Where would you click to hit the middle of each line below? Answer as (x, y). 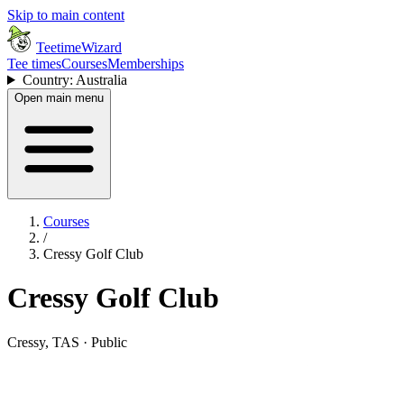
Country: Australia (74, 80)
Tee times (34, 64)
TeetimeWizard (79, 47)
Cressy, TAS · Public (67, 342)
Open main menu (59, 98)
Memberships (146, 64)
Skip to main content (66, 15)
